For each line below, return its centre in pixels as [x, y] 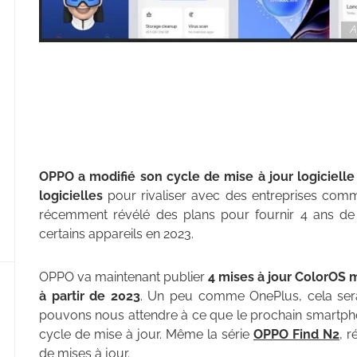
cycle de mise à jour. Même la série [146, 335]
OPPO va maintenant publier [124, 277]
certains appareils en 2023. [116, 234]
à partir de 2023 [90, 296]
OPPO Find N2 [296, 335]
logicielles [71, 196]
